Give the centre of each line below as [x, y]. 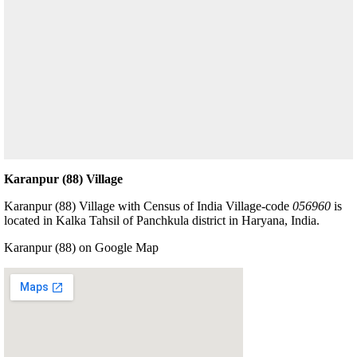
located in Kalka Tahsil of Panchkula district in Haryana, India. [162, 220]
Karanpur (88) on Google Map [81, 247]
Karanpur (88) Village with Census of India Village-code [148, 206]
